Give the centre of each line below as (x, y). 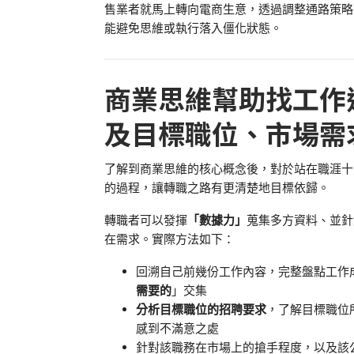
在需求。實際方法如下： (169, 238)
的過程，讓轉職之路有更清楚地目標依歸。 (217, 187)
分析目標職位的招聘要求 (201, 309)
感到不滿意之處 (177, 328)
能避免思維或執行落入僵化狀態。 (193, 27)
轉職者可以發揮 (146, 219)
